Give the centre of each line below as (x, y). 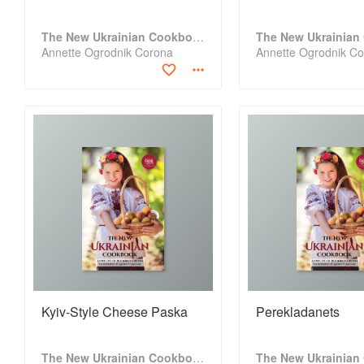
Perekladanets (297, 312)
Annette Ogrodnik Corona (107, 52)
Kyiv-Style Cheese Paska (115, 312)
